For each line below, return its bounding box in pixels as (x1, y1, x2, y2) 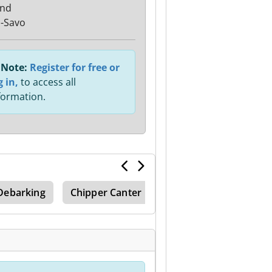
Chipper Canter (70, 186, 141, 199)
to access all (18, 75, 76, 89)
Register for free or (29, 61, 120, 74)
